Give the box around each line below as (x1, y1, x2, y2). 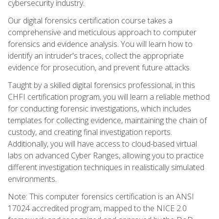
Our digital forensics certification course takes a (8, 15, 173, 26)
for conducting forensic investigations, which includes (8, 103, 191, 114)
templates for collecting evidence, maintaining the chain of (8, 114, 207, 126)
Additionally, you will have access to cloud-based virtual (8, 138, 197, 149)
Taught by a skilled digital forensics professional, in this (8, 79, 195, 90)
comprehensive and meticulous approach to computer (8, 26, 197, 38)
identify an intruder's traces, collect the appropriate (8, 50, 184, 61)
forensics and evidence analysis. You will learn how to (8, 38, 193, 49)
